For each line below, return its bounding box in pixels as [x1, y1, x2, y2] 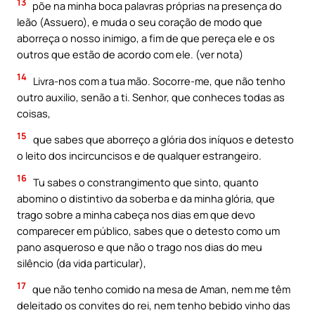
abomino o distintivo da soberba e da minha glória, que [17, 191, 275, 205]
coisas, [17, 105, 51, 120]
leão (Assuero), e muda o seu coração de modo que [17, 14, 262, 29]
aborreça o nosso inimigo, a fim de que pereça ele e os [17, 30, 275, 45]
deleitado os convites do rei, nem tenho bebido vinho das [17, 298, 290, 313]
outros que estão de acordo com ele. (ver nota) [17, 46, 243, 61]
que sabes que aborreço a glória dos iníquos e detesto [31, 132, 294, 147]
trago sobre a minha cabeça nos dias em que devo [17, 207, 255, 221]
